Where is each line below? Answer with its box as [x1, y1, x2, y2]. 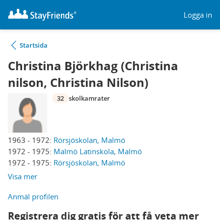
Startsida [20, 41, 48, 50]
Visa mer [8, 171, 37, 181]
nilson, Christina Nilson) [8, 74, 148, 91]
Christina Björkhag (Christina [8, 57, 178, 74]
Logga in [184, 9, 212, 20]
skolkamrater [69, 94, 110, 103]
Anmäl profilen [8, 192, 58, 201]
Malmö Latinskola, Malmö [54, 146, 142, 156]
